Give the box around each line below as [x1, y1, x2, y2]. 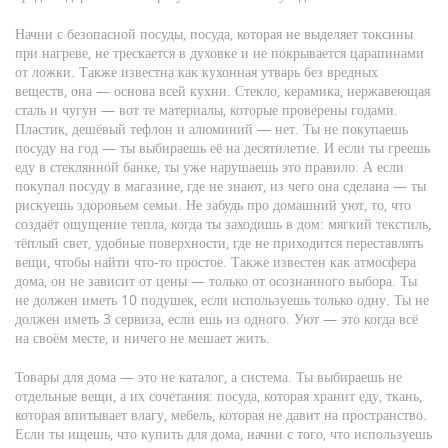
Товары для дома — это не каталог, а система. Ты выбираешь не [15, 367, 402, 386]
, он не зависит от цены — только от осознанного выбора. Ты [44, 271, 417, 290]
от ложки [15, 62, 71, 81]
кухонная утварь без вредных [202, 62, 378, 81]
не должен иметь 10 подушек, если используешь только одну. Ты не [15, 290, 429, 309]
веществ [15, 81, 64, 100]
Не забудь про [182, 195, 273, 214]
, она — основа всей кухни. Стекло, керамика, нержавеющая [64, 81, 430, 100]
